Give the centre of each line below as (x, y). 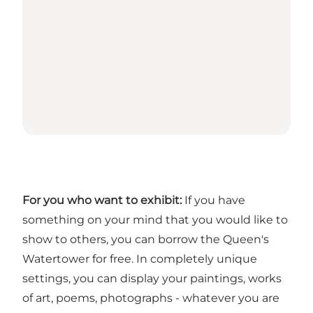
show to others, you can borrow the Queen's (146, 240)
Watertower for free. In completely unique (140, 259)
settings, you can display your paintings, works (152, 279)
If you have (213, 201)
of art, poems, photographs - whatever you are (151, 298)
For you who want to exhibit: (102, 201)
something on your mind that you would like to (155, 220)
